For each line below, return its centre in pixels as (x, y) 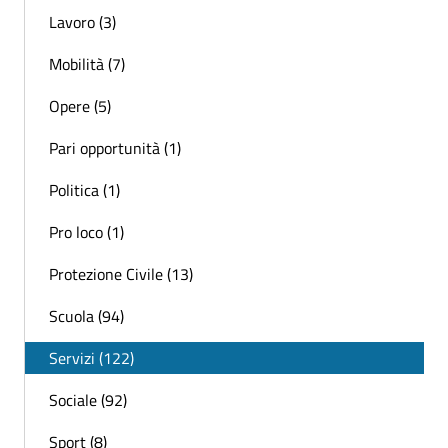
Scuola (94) (86, 316)
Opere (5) (80, 106)
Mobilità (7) (87, 64)
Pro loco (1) (86, 232)
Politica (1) (84, 190)
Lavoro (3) (82, 22)
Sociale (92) (88, 400)
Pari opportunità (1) (115, 148)
